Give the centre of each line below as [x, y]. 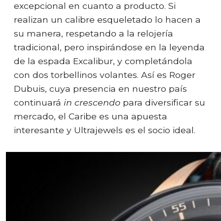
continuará [39, 103]
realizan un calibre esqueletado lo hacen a [107, 20]
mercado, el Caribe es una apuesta [91, 116]
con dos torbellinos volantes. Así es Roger [105, 75]
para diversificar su [163, 103]
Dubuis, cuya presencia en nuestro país [100, 89]
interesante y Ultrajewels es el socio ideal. [105, 130]
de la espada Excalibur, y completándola [103, 61]
